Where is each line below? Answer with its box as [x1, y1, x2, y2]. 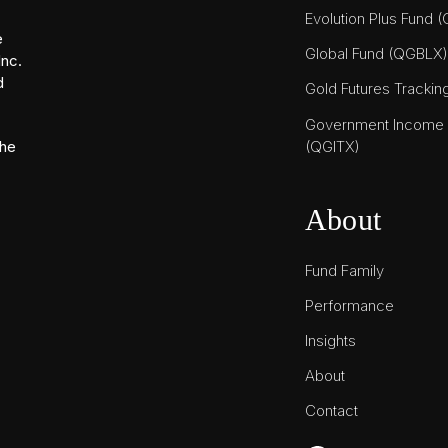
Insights [305, 331, 356, 351]
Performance [305, 295, 394, 315]
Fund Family [305, 260, 384, 280]
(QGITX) [305, 136, 360, 156]
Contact [305, 401, 358, 421]
